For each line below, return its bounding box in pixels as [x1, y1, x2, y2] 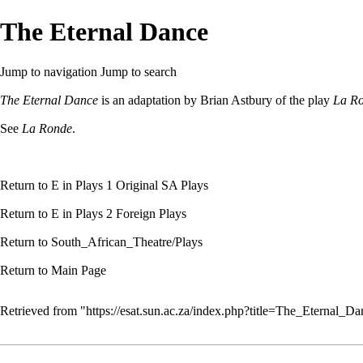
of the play [272, 92, 333, 107]
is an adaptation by [98, 92, 200, 107]
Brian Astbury [200, 92, 272, 107]
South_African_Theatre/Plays [51, 234, 203, 249]
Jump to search [100, 64, 177, 79]
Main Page [51, 263, 106, 277]
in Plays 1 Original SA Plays [59, 177, 208, 192]
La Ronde [22, 121, 72, 135]
